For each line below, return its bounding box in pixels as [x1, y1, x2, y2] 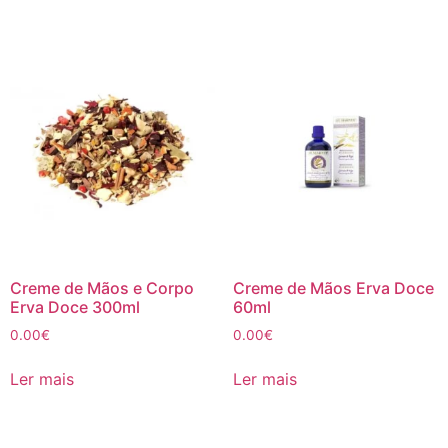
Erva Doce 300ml [10, 296, 140, 317]
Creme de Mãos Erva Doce [232, 277, 434, 298]
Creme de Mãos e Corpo [10, 277, 194, 298]
